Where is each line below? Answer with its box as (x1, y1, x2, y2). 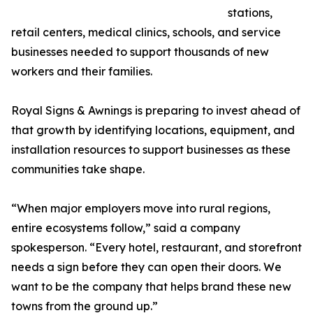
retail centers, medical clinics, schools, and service (11, 25, 281, 40)
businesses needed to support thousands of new (11, 45, 269, 59)
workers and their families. (11, 64, 152, 79)
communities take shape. (11, 162, 145, 177)
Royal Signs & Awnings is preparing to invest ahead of (11, 103, 300, 118)
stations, (228, 6, 272, 20)
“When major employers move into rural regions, (11, 201, 270, 216)
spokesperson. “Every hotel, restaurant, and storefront (11, 240, 302, 255)
